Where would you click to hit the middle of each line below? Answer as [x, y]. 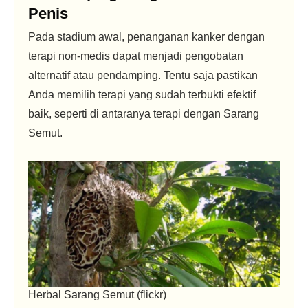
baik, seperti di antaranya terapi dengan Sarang [144, 114]
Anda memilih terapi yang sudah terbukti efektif [142, 95]
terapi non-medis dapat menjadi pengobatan [136, 56]
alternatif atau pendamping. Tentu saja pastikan [143, 75]
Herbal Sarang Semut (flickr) [97, 295]
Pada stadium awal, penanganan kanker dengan [146, 37]
